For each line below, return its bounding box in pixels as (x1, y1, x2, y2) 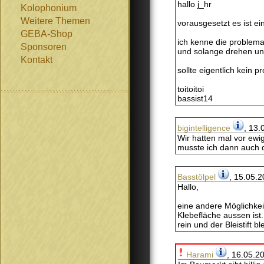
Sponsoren (21, 42, 67, 52)
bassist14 (177, 94, 213, 103)
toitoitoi (177, 84, 204, 94)
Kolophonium (21, 3, 77, 13)
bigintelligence (177, 123, 230, 133)
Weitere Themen (21, 16, 90, 26)
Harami (186, 250, 213, 259)
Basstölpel (177, 172, 216, 181)
